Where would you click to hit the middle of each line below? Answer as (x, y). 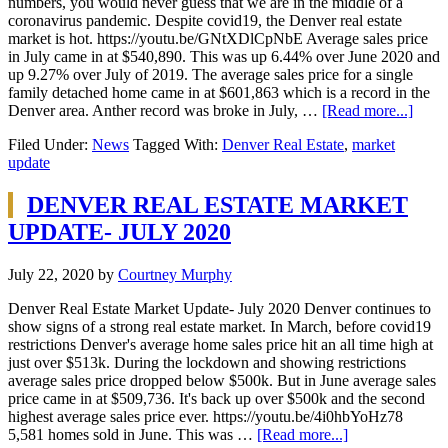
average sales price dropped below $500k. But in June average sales (222, 380)
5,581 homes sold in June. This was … (132, 434)
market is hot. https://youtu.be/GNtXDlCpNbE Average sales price (218, 39)
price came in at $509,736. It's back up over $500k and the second (216, 398)
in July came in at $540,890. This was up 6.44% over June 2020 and (224, 57)
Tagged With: (177, 145)
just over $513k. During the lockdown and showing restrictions (207, 362)
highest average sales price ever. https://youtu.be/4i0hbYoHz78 (205, 416)
